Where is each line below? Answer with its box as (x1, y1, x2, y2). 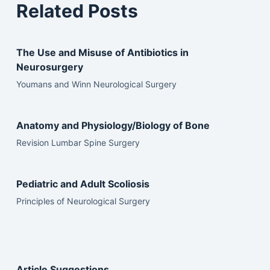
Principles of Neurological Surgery (16, 195, 150, 206)
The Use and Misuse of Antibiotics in (16, 46, 189, 58)
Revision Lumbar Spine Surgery (16, 137, 140, 148)
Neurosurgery (16, 60, 83, 73)
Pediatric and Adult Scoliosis (16, 177, 149, 190)
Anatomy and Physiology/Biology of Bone (16, 119, 210, 131)
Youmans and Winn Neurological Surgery (16, 78, 177, 89)
